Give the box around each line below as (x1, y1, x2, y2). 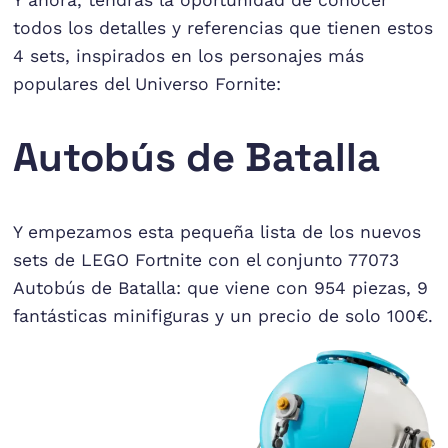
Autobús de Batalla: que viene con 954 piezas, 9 (13, 277, 429, 298)
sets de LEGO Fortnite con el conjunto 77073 (13, 249, 400, 270)
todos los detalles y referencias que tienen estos (13, 17, 434, 38)
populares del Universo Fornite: (13, 73, 282, 94)
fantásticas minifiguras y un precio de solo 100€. (13, 305, 434, 326)
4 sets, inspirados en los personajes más (13, 45, 365, 66)
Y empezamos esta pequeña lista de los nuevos (13, 221, 422, 242)
